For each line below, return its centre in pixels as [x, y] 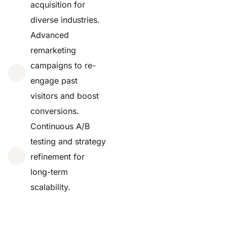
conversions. [55, 111]
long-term [49, 172]
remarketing [53, 50]
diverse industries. [65, 20]
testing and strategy [68, 141]
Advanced [50, 35]
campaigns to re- [63, 65]
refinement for [58, 156]
